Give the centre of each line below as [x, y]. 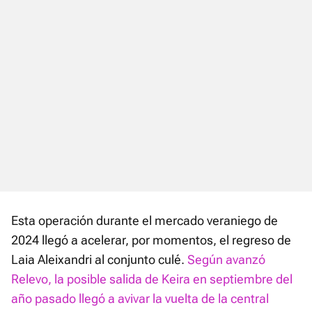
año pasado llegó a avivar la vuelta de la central [140, 299]
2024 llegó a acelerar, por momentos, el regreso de [151, 240]
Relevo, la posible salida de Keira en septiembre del [152, 279]
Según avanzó [226, 260]
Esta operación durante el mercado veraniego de [145, 221]
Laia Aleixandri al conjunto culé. [99, 260]
